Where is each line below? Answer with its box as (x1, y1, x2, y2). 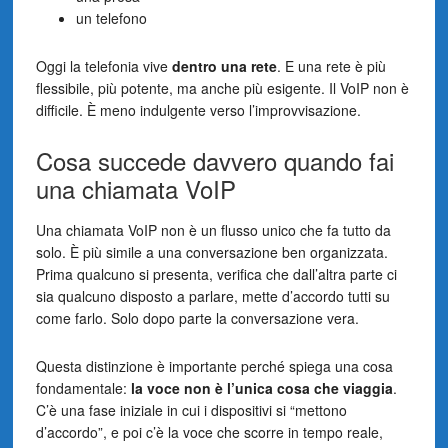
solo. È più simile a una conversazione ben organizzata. (35, 241, 388, 262)
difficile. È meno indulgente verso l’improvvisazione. (35, 99, 361, 120)
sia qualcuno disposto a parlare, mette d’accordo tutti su (35, 285, 390, 306)
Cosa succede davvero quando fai (35, 142, 394, 178)
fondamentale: (35, 377, 127, 398)
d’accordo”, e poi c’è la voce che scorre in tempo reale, (35, 421, 383, 442)
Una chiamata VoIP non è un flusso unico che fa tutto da (35, 219, 391, 240)
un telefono (75, 7, 147, 28)
